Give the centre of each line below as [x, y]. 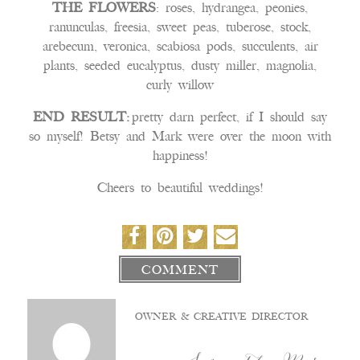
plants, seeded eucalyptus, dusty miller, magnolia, [180, 65]
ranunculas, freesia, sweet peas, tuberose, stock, [180, 27]
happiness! [180, 155]
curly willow [180, 85]
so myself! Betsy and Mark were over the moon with [180, 136]
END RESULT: [81, 117]
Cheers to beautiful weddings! [180, 188]
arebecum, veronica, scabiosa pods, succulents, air [180, 46]
